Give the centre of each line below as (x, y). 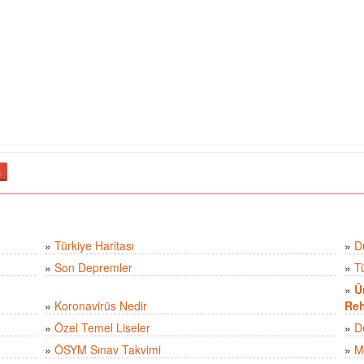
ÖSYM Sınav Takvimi (108, 350)
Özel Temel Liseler (103, 328)
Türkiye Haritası (95, 246)
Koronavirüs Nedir (101, 306)
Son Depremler (94, 268)
